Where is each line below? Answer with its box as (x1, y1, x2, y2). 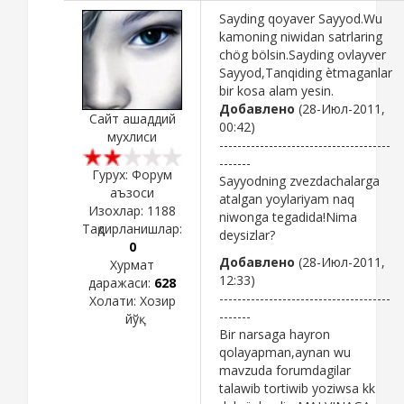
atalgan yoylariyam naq (219, 189, 354, 207)
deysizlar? (219, 225, 275, 243)
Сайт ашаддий (88, 109, 176, 127)
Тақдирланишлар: (82, 219, 182, 237)
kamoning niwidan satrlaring (219, 27, 382, 45)
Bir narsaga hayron (219, 325, 330, 343)
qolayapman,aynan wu (219, 343, 351, 361)
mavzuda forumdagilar (219, 361, 351, 379)
